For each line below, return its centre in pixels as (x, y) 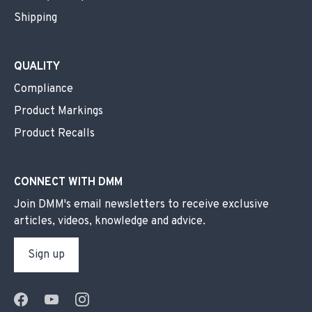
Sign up (46, 255)
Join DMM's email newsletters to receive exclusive (141, 205)
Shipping (36, 18)
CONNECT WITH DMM (68, 183)
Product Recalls (54, 134)
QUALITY (37, 67)
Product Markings (58, 112)
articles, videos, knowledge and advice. (110, 222)
